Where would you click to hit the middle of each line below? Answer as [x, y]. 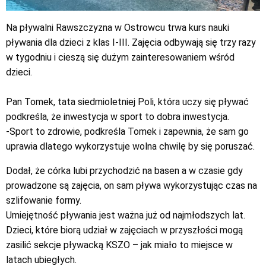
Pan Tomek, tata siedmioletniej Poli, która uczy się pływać [127, 102]
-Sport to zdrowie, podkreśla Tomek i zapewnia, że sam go [127, 132]
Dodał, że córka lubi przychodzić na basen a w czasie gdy [124, 171]
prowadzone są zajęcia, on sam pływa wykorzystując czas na [132, 186]
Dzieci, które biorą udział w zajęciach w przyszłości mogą [124, 230]
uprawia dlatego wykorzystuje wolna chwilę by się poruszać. [130, 147]
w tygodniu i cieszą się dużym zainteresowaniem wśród [120, 58]
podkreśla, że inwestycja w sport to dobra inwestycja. [118, 117]
